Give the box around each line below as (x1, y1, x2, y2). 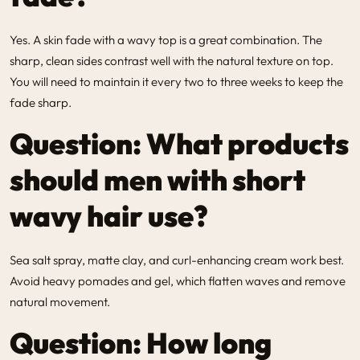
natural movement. (10, 293, 110, 309)
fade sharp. (10, 94, 72, 110)
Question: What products (10, 125, 349, 162)
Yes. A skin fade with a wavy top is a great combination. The (10, 31, 322, 47)
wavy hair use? (10, 197, 208, 234)
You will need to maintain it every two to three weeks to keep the (10, 73, 343, 89)
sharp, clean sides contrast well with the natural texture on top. (10, 52, 333, 68)
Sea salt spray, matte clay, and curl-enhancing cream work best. (10, 252, 344, 268)
